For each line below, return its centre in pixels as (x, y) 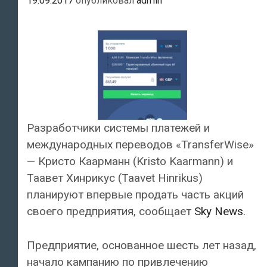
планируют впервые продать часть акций (135, 195)
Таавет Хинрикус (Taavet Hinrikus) (115, 178)
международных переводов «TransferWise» (140, 145)
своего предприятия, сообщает (111, 212)
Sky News (219, 212)
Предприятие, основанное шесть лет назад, (142, 245)
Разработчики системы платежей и (118, 128)
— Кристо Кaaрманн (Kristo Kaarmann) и (130, 162)
